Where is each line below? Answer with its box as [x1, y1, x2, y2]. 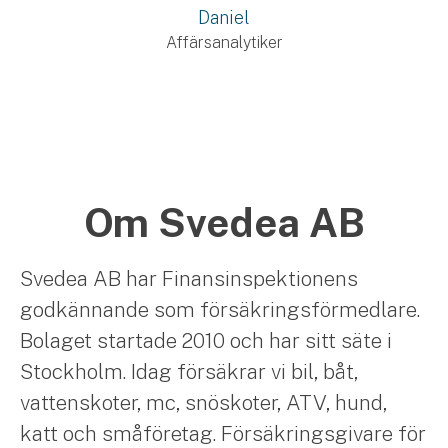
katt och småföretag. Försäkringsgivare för [20, 421, 426, 446]
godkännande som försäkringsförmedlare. [20, 297, 420, 322]
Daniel [198, 7, 250, 28]
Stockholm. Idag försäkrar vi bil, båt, [20, 359, 358, 384]
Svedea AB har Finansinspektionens [20, 266, 358, 291]
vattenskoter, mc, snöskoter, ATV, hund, [20, 390, 387, 415]
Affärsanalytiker [165, 33, 283, 52]
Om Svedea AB [83, 199, 365, 246]
